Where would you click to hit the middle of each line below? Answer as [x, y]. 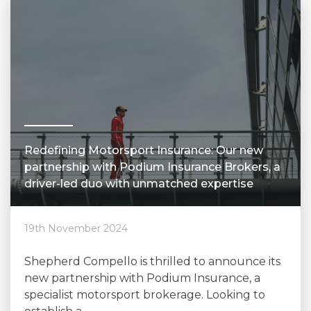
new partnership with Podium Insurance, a [142, 278]
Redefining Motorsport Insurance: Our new [144, 150]
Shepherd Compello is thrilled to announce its [152, 261]
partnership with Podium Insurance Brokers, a [152, 167]
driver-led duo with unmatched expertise [139, 184]
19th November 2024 [76, 228]
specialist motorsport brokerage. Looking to [145, 295]
